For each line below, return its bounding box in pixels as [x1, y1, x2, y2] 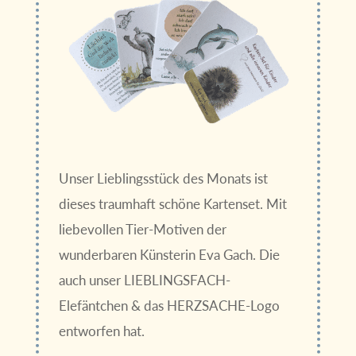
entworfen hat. [58, 323, 145, 340]
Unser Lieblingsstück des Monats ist [58, 170, 268, 188]
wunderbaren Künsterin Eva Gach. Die [58, 246, 280, 264]
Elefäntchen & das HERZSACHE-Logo [58, 297, 280, 315]
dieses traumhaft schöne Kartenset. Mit [58, 195, 287, 213]
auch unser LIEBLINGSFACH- [58, 272, 230, 289]
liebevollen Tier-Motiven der [58, 221, 226, 238]
